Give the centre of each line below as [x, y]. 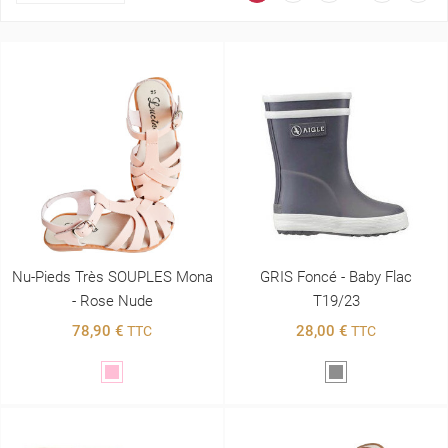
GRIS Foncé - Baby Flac [336, 276]
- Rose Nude [112, 300]
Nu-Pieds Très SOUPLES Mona [112, 276]
